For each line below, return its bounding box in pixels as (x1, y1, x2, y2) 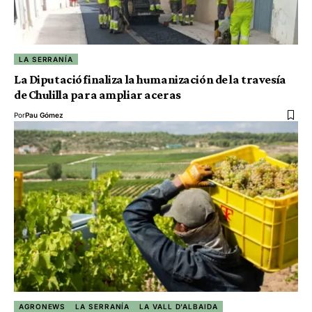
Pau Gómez (25, 111, 63, 120)
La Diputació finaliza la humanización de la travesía (14, 72, 286, 87)
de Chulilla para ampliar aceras (14, 88, 181, 102)
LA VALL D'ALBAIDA (139, 302, 218, 311)
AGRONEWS (19, 302, 66, 311)
